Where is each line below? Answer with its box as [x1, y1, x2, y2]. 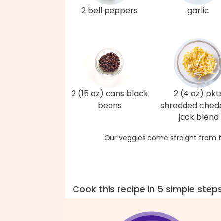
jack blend [178, 111, 219, 123]
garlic [187, 5, 209, 16]
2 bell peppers [81, 5, 138, 16]
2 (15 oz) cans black [71, 88, 148, 99]
